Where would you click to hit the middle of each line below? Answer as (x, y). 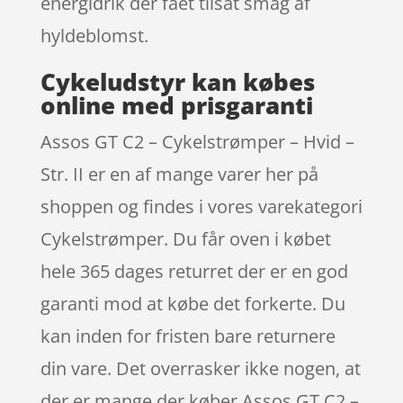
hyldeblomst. (94, 35)
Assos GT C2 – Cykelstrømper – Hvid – (197, 141)
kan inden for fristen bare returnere (188, 336)
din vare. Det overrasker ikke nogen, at (200, 368)
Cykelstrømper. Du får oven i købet (185, 238)
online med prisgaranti (176, 105)
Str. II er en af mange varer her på (179, 174)
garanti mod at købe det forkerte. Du (193, 303)
